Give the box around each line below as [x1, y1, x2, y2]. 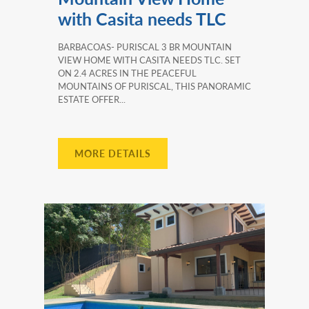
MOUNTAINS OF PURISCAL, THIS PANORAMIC [58, 79, 251, 92]
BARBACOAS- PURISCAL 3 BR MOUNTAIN [58, 39, 232, 53]
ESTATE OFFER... [58, 92, 126, 106]
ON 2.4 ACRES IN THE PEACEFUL [58, 66, 197, 79]
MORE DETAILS [74, 146, 151, 160]
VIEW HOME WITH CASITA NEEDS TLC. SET [58, 52, 241, 66]
